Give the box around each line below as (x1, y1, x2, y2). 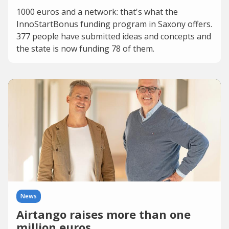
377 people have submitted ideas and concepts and (16, 31, 211, 42)
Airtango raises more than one (16, 207, 191, 222)
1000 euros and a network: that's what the (16, 6, 178, 17)
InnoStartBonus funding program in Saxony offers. (16, 18, 212, 30)
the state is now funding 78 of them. (16, 43, 154, 54)
